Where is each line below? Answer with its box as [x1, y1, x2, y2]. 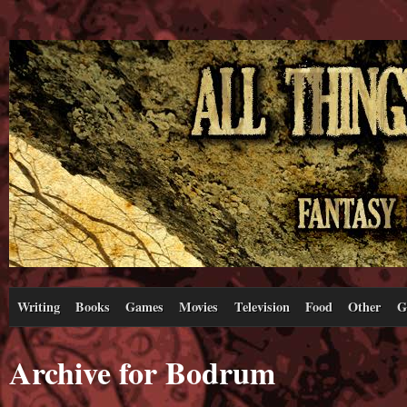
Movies [179, 296, 219, 316]
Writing [16, 296, 60, 316]
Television [233, 296, 290, 316]
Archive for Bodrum [9, 349, 275, 395]
